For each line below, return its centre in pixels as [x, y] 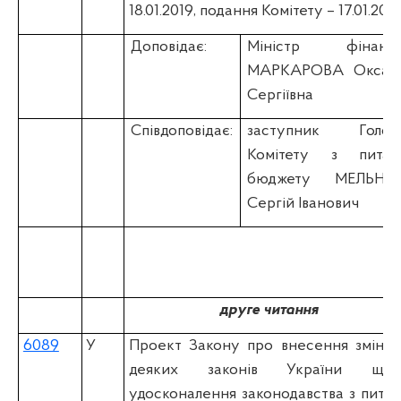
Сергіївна [281, 95]
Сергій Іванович [303, 203]
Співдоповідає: [182, 131]
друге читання [269, 310]
